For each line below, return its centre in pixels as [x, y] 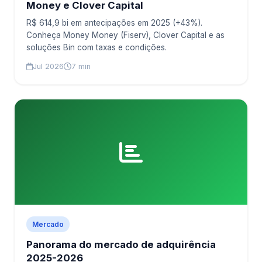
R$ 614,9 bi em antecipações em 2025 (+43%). [114, 23]
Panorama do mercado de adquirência [121, 244]
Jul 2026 [48, 66]
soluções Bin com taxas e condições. [96, 47]
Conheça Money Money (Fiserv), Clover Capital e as [125, 35]
